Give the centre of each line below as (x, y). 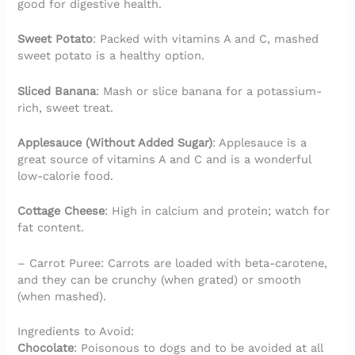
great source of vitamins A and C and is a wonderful (164, 160)
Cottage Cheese (61, 211)
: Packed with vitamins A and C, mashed (206, 39)
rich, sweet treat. (66, 107)
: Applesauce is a (260, 143)
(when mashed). (62, 296)
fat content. (51, 228)
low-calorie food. (66, 176)
